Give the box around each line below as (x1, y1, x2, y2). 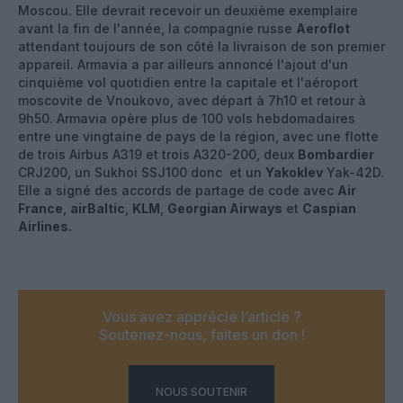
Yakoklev (265, 164, 323, 180)
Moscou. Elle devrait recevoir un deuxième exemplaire (18, 2, 358, 18)
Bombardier (298, 146, 374, 162)
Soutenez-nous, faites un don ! (98, 325, 305, 344)
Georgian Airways (167, 200, 282, 216)
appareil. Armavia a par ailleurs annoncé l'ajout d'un (18, 56, 348, 72)
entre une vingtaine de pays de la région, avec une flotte (18, 128, 379, 144)
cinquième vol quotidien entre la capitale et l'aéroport (18, 74, 358, 90)
